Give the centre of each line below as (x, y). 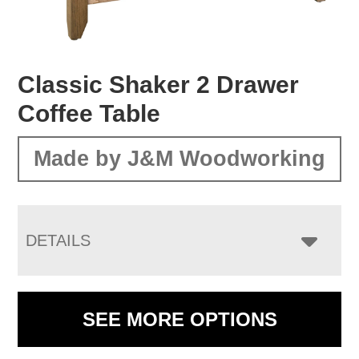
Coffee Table (89, 113)
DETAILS (58, 240)
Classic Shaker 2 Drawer (159, 84)
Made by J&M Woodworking (179, 158)
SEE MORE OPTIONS (179, 319)
